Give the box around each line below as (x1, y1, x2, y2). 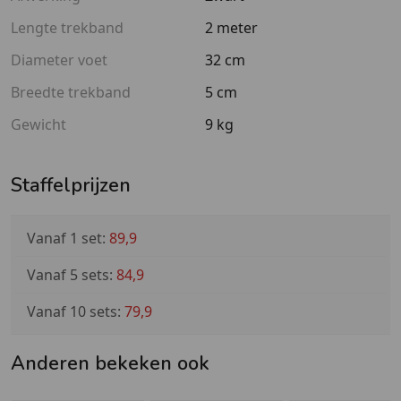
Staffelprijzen (11, 172, 131, 200)
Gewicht (11, 114, 66, 134)
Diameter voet (11, 49, 107, 70)
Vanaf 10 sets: (26, 302, 124, 322)
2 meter (205, 17, 258, 38)
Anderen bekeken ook (11, 349, 209, 377)
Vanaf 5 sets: (26, 265, 116, 286)
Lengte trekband (11, 17, 124, 38)
